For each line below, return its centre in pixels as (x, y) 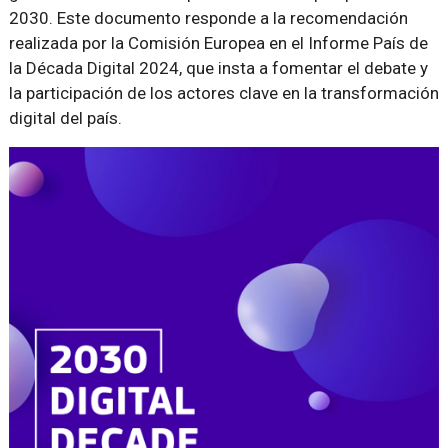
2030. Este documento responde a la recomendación (208, 18)
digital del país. (65, 118)
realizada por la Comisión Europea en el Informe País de (218, 43)
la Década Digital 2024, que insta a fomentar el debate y (218, 68)
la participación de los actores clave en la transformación (223, 93)
